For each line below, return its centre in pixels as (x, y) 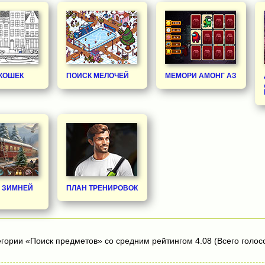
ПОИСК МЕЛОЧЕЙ (98, 75)
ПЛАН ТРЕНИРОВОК (102, 188)
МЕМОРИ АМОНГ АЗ (201, 75)
